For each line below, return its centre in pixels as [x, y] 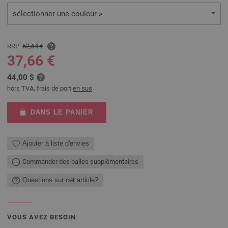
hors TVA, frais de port [40, 88]
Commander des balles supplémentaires [80, 161]
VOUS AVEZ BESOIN [41, 217]
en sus [82, 88]
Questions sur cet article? [60, 180]
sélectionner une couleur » [58, 14]
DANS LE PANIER [62, 112]
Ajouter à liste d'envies [56, 144]
